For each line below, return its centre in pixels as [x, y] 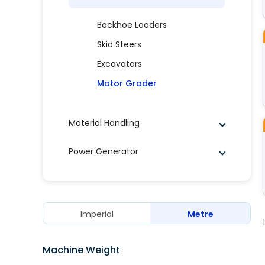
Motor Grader [127, 83]
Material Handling [104, 123]
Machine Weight [81, 250]
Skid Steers [119, 44]
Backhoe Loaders [132, 25]
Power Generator [104, 151]
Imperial [97, 214]
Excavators [119, 64]
